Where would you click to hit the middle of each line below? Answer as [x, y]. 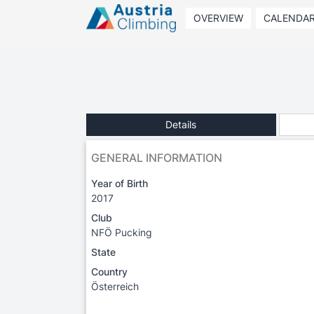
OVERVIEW [218, 18]
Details [181, 124]
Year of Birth [120, 183]
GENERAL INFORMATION [157, 157]
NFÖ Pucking [122, 232]
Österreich [115, 286]
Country [109, 271]
